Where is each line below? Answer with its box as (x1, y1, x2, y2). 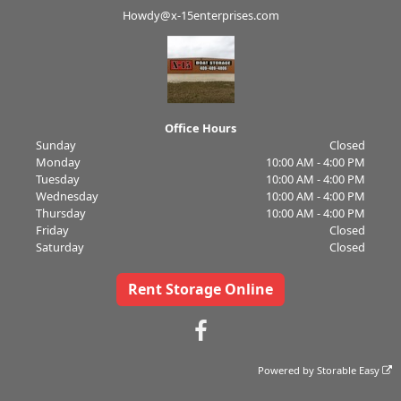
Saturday (35, 238, 84, 255)
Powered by (258, 363, 318, 377)
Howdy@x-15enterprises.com (122, 6, 279, 23)
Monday (35, 153, 81, 170)
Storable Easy (317, 363, 383, 377)
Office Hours (165, 119, 236, 136)
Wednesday (35, 187, 98, 204)
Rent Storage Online (128, 279, 273, 300)
